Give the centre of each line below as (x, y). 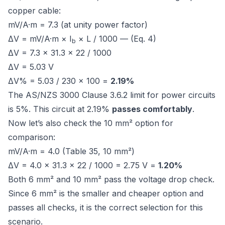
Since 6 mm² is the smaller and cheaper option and (106, 193)
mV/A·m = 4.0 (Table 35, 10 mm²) (71, 151)
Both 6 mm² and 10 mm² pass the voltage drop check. (111, 179)
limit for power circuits (172, 95)
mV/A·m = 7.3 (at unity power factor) (78, 25)
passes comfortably (152, 109)
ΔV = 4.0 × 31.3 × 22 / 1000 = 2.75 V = (83, 165)
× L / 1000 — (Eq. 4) (116, 39)
